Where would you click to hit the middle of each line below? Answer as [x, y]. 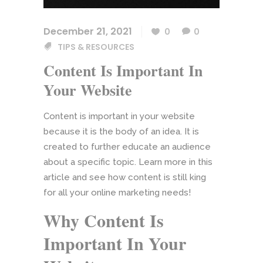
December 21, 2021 [88, 32]
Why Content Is [104, 220]
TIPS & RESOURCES [96, 47]
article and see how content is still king [125, 178]
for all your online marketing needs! [117, 193]
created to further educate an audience [127, 147]
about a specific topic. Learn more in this [128, 162]
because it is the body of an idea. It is [121, 132]
